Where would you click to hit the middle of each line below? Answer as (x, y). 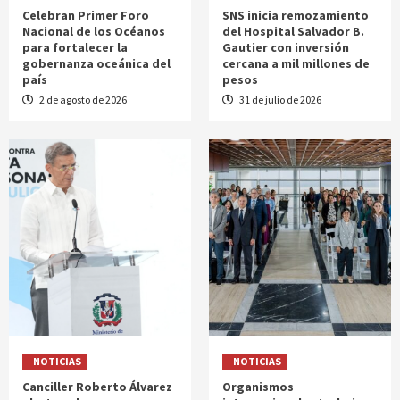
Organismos (258, 387)
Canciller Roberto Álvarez (97, 387)
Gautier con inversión (286, 48)
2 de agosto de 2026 (82, 100)
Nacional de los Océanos (94, 32)
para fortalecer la (75, 48)
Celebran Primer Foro (86, 16)
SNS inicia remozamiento (296, 16)
